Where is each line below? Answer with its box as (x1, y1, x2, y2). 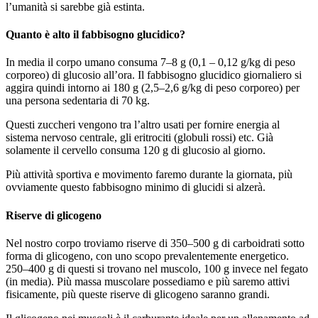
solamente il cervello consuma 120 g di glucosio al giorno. (6, 144, 265, 157)
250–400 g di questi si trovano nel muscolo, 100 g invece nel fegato (6, 262, 308, 275)
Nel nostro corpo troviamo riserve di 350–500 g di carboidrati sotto (6, 236, 305, 249)
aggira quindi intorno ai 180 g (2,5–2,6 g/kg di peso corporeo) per (6, 82, 300, 94)
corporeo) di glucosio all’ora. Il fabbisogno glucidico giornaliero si (6, 69, 302, 82)
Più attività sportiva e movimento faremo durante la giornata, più (6, 168, 292, 181)
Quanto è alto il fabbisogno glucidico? (6, 28, 185, 41)
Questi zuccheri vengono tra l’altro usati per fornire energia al (6, 119, 280, 131)
